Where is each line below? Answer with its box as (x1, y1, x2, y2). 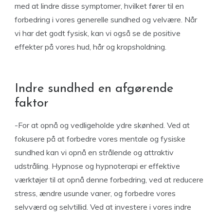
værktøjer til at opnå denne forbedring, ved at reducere (15, 175, 203, 184)
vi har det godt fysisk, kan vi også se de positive (15, 28, 181, 38)
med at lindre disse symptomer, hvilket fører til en (15, 1, 184, 11)
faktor (15, 97, 53, 110)
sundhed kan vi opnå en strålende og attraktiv (15, 147, 174, 157)
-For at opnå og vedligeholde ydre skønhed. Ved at (15, 120, 190, 130)
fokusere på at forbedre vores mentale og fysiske (15, 134, 185, 144)
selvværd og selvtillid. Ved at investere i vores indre (15, 202, 191, 212)
